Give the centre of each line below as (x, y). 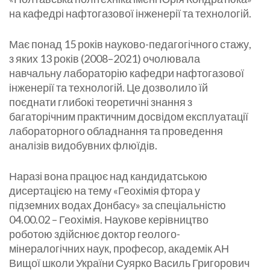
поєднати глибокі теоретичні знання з (101, 102)
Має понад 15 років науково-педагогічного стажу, (130, 44)
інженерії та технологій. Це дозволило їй (108, 88)
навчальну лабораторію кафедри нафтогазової (127, 73)
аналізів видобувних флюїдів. (83, 146)
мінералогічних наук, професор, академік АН (119, 249)
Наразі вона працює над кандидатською (108, 176)
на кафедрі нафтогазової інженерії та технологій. (130, 14)
